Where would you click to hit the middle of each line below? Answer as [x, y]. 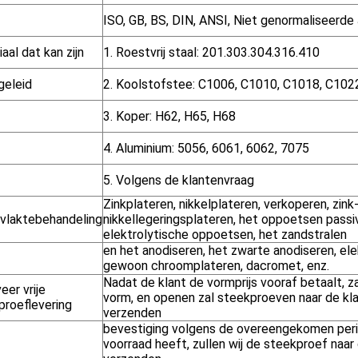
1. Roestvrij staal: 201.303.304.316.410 [211, 52]
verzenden [132, 313]
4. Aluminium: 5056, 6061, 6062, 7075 [206, 148]
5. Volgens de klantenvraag [179, 180]
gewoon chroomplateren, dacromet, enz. [216, 266]
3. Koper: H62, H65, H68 [169, 116]
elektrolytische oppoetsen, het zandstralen [225, 235]
